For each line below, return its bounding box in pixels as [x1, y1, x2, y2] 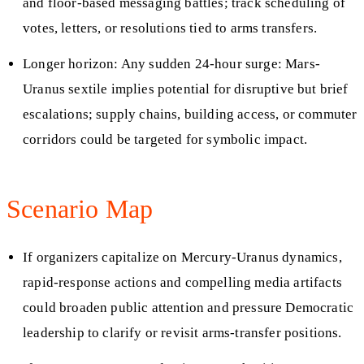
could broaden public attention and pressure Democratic [23, 299, 354, 315]
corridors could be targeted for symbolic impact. [23, 132, 308, 148]
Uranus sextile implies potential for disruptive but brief [23, 81, 349, 97]
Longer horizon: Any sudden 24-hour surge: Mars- [23, 56, 320, 72]
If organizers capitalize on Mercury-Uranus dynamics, [23, 249, 342, 265]
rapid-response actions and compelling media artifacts [23, 274, 342, 290]
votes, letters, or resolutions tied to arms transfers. [23, 19, 318, 36]
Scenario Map [6, 194, 154, 224]
